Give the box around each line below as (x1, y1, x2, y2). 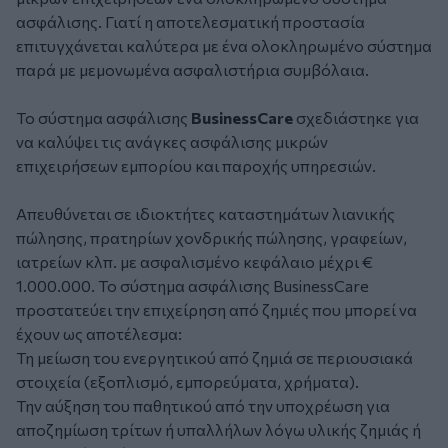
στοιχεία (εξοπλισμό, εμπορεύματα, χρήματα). (16, 372, 359, 392)
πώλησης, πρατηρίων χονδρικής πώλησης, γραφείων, (16, 228, 407, 248)
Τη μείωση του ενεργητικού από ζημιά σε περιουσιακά (16, 348, 413, 368)
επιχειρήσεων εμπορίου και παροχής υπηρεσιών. (16, 156, 376, 176)
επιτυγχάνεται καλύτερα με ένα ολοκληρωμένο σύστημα (16, 36, 432, 56)
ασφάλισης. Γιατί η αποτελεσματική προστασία (16, 12, 365, 32)
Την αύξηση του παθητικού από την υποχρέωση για (16, 396, 390, 416)
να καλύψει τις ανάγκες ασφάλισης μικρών (16, 132, 328, 152)
